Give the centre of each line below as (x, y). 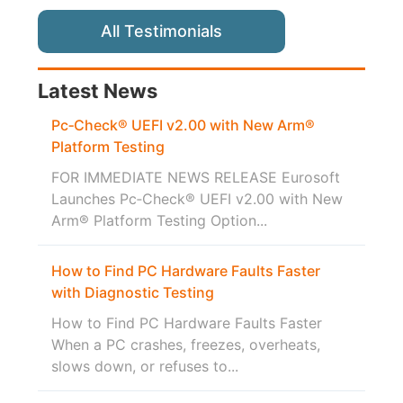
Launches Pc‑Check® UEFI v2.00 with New (197, 199)
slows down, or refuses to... (145, 367)
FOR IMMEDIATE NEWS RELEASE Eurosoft (196, 178)
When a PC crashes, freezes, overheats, (186, 345)
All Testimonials (162, 31)
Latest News (98, 91)
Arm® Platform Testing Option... (160, 221)
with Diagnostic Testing (133, 293)
